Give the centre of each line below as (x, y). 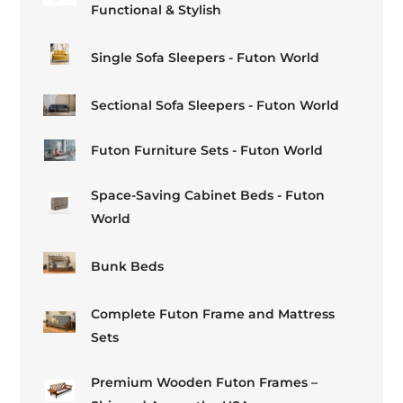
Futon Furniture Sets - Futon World (207, 150)
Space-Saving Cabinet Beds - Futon (208, 195)
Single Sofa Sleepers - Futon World (206, 57)
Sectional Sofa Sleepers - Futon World (215, 105)
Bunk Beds (128, 266)
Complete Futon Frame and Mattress (213, 313)
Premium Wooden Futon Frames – (205, 382)
